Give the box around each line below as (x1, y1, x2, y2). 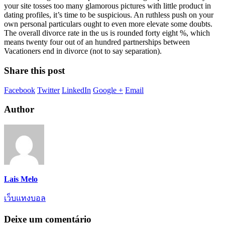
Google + (93, 85, 123, 94)
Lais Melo (4, 175, 38, 184)
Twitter (37, 85, 60, 94)
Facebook (4, 85, 35, 94)
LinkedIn (62, 85, 91, 94)
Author (4, 104, 34, 115)
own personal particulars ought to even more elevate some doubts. (4, 20, 212, 29)
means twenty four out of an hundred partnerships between (4, 38, 190, 47)
